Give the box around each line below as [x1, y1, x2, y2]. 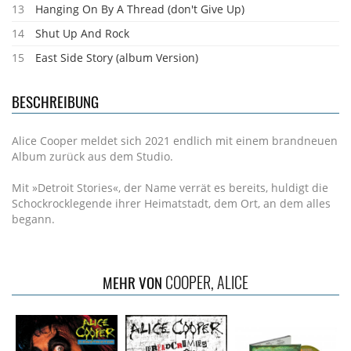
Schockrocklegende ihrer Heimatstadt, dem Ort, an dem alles [12, 196, 331, 211]
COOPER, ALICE [165, 270, 248, 294]
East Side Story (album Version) [35, 50, 198, 65]
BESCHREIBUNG [12, 90, 99, 112]
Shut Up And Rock [35, 26, 129, 41]
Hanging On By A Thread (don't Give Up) [35, 2, 244, 16]
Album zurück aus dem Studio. [12, 149, 173, 164]
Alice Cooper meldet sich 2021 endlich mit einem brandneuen [12, 133, 338, 148]
